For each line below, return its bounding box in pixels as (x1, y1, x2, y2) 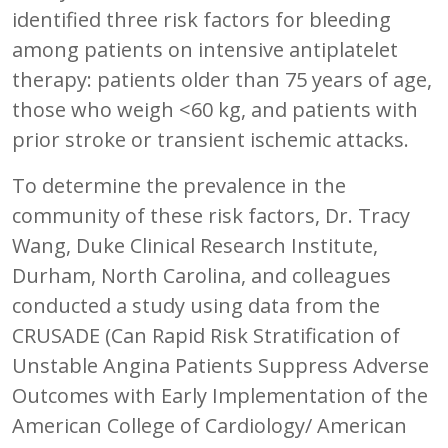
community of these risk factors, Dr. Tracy (12, 201, 410, 229)
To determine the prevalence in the (12, 171, 346, 199)
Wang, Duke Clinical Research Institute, (12, 231, 378, 259)
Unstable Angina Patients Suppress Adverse (12, 351, 429, 379)
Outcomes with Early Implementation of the (12, 381, 428, 409)
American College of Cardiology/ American (12, 411, 407, 439)
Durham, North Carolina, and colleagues (12, 261, 391, 289)
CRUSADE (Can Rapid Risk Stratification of (12, 321, 400, 349)
